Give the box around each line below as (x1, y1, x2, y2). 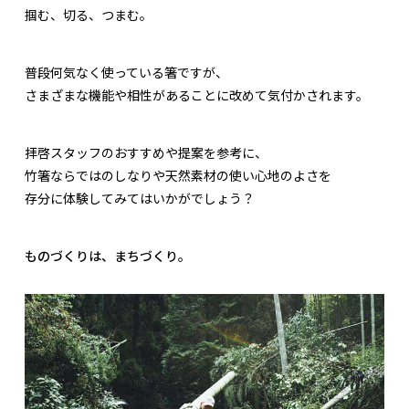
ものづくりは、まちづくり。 (25, 246, 191, 266)
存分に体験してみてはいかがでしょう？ (25, 189, 255, 208)
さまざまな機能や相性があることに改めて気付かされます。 (25, 86, 369, 105)
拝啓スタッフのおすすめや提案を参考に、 (25, 143, 267, 163)
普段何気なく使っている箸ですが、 (25, 63, 228, 82)
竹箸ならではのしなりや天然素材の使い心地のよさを (25, 166, 331, 185)
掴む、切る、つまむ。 (25, 5, 152, 25)
